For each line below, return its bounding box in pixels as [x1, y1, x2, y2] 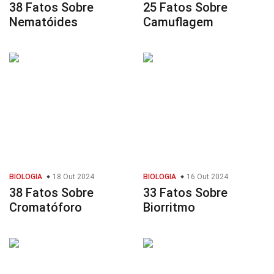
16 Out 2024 [185, 172, 228, 181]
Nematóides [9, 15, 78, 29]
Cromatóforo [9, 200, 82, 215]
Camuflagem [143, 15, 213, 29]
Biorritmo [143, 200, 195, 215]
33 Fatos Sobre [143, 185, 228, 200]
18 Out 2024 [51, 172, 94, 181]
